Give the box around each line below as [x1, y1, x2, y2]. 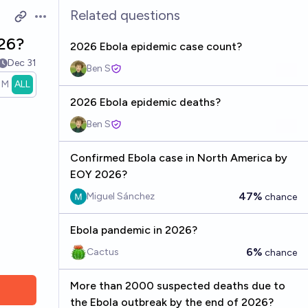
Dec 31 [7, 57, 36, 69]
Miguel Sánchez [86, 190, 155, 202]
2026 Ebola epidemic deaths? [69, 96, 221, 109]
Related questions [69, 7, 180, 23]
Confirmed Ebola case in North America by [69, 151, 287, 164]
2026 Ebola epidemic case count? [69, 40, 242, 53]
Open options [32, 16, 102, 30]
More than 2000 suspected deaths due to [69, 279, 285, 292]
